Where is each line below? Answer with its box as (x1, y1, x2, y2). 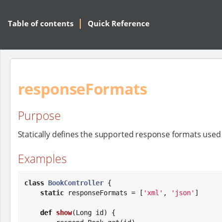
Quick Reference (88, 18, 150, 29)
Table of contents (8, 18, 73, 29)
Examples (17, 150, 67, 166)
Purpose (17, 108, 61, 124)
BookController (48, 178, 104, 187)
